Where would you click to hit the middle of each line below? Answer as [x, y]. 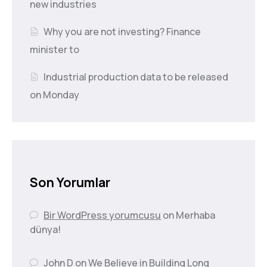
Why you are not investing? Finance [122, 31]
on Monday [55, 94]
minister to [55, 49]
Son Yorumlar [70, 182]
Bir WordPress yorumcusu [103, 215]
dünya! [45, 229]
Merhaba [196, 215]
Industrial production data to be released [136, 77]
